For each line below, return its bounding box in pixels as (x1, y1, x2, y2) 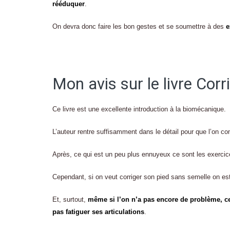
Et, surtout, (52, 196, 88, 204)
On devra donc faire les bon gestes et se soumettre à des (52, 23, 226, 31)
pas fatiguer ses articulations (52, 208, 144, 216)
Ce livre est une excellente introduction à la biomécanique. (52, 105, 226, 113)
